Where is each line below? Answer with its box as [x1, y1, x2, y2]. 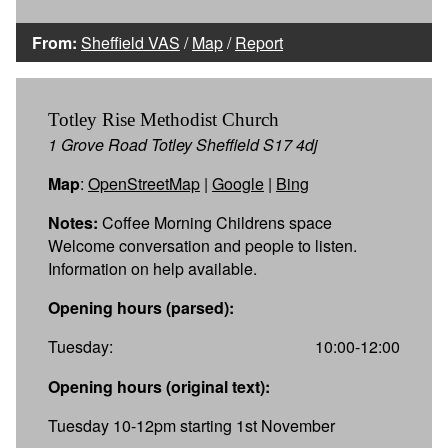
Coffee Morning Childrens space [98, 210, 332, 234]
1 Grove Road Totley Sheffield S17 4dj [48, 132, 318, 156]
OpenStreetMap [88, 171, 200, 195]
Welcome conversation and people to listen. [48, 233, 357, 257]
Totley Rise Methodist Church [48, 108, 279, 130]
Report [235, 30, 283, 54]
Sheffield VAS [81, 30, 180, 54]
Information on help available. [48, 256, 257, 280]
